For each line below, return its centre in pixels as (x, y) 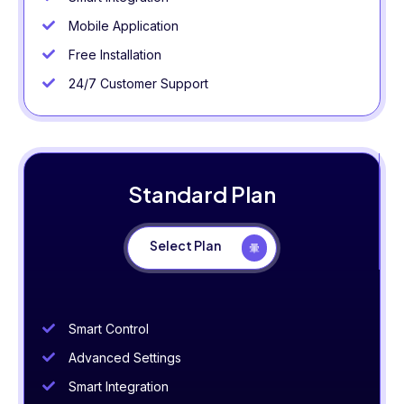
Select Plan (185, 246)
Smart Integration (118, 387)
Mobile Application (123, 26)
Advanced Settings (124, 358)
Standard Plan (202, 194)
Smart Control (108, 329)
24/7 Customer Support (138, 84)
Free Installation (115, 55)
